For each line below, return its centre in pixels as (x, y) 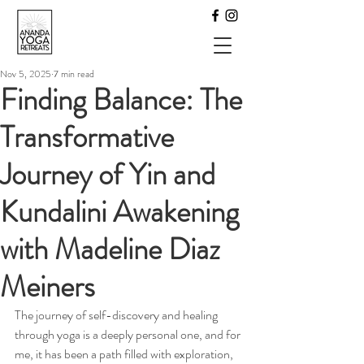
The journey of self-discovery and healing (117, 315)
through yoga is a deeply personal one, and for (129, 334)
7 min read (74, 74)
